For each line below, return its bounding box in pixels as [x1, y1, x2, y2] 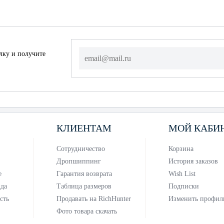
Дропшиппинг [56, 157, 101, 165]
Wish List [168, 170, 195, 177]
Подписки [168, 182, 199, 190]
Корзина [168, 145, 193, 152]
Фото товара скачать [56, 207, 117, 215]
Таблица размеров [56, 182, 111, 190]
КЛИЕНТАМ [56, 122, 112, 133]
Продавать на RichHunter [56, 195, 131, 202]
